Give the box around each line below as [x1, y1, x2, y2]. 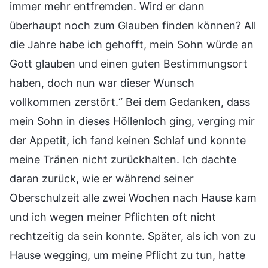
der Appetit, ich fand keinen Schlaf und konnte [10, 133, 246, 147]
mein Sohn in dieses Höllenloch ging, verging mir [10, 114, 255, 127]
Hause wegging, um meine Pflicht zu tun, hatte [10, 248, 245, 261]
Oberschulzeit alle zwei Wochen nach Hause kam [10, 191, 257, 204]
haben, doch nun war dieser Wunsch [10, 76, 194, 89]
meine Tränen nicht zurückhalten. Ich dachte [10, 153, 236, 166]
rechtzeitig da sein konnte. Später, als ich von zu [10, 229, 255, 242]
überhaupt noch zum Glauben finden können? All [10, 19, 256, 32]
